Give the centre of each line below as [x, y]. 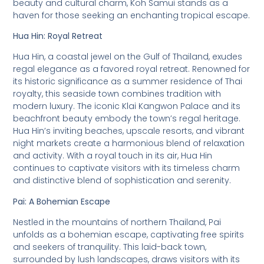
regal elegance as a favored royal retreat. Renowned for [132, 69]
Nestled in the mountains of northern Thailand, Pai [117, 222]
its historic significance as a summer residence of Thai [128, 82]
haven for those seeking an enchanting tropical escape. [132, 15]
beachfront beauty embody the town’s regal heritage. [127, 119]
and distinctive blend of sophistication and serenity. [122, 181]
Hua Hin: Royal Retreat [58, 36]
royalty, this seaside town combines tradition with [117, 94]
